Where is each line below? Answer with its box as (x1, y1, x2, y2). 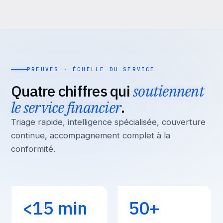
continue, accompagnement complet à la (11, 130, 170, 140)
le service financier (11, 98, 121, 117)
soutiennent (133, 81, 204, 101)
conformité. (11, 144, 55, 154)
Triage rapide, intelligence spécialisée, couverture (11, 117, 206, 127)
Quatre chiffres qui (11, 81, 133, 101)
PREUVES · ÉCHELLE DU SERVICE (27, 66, 155, 73)
